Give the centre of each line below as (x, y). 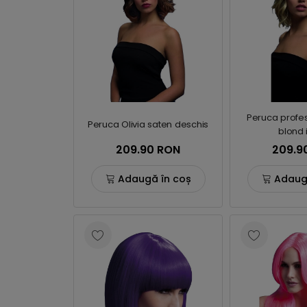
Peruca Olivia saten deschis (148, 124)
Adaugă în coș (154, 179)
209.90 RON (148, 150)
